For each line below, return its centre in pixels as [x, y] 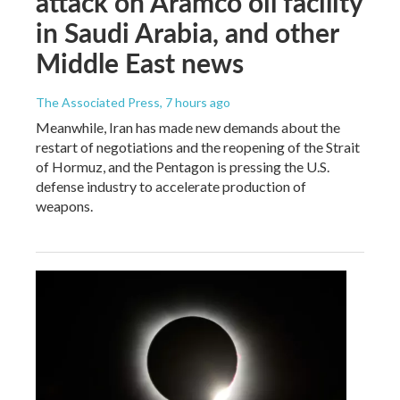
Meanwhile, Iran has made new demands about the [188, 127]
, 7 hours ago [195, 102]
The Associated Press [98, 102]
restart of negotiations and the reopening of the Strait [198, 146]
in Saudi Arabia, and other [187, 32]
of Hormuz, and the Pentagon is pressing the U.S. [183, 166]
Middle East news [140, 62]
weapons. [64, 205]
